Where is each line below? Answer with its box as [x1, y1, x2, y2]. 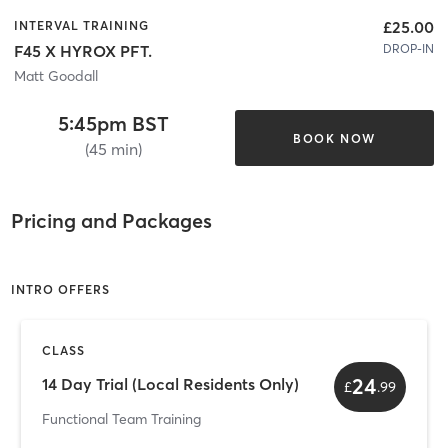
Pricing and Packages [10, 207, 212, 233]
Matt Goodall [14, 67, 98, 86]
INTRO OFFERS [10, 282, 110, 298]
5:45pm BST [58, 111, 170, 137]
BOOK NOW [292, 130, 376, 146]
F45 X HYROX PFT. [14, 41, 152, 62]
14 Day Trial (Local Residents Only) [42, 373, 299, 394]
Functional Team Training [42, 410, 201, 429]
